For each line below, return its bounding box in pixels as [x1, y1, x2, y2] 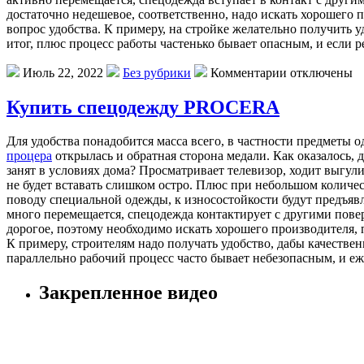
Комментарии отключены [210, 65, 353, 80]
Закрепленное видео [39, 282, 218, 304]
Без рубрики [123, 65, 191, 80]
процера [6, 149, 52, 163]
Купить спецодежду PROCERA [6, 96, 279, 118]
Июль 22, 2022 [19, 65, 106, 80]
